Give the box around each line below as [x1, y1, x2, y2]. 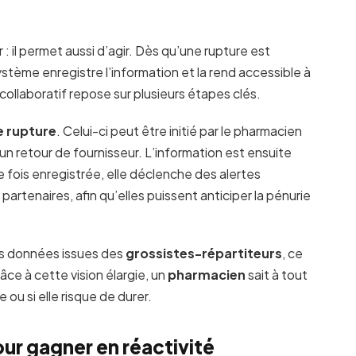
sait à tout [245, 265, 308, 283]
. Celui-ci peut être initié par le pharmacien [56, 122, 302, 139]
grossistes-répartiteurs [125, 244, 282, 261]
